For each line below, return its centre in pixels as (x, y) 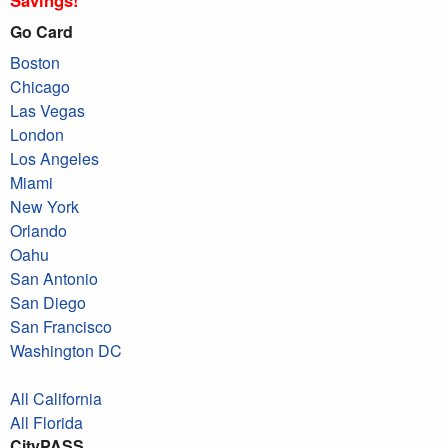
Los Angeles (54, 158)
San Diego (48, 302)
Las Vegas (47, 110)
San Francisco (61, 326)
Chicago (40, 86)
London (37, 134)
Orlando (38, 230)
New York (44, 206)
